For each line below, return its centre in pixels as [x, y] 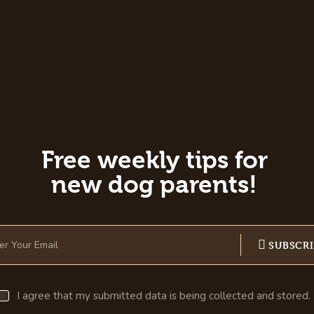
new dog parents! [155, 185]
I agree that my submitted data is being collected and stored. [164, 296]
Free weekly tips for [154, 160]
